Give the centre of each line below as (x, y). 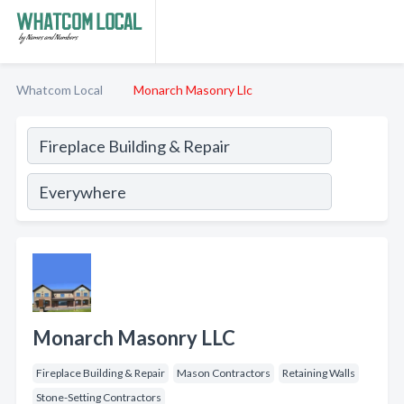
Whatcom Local (60, 90)
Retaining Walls (319, 373)
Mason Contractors (224, 373)
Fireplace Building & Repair (101, 373)
